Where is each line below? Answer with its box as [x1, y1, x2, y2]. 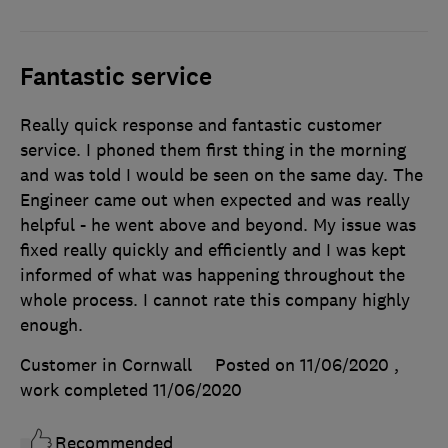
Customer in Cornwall [20, 354, 192, 377]
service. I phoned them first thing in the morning [20, 139, 406, 162]
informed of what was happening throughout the [20, 264, 405, 287]
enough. [20, 314, 83, 337]
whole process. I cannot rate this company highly [20, 289, 410, 312]
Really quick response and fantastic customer [20, 114, 382, 137]
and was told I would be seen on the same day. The [20, 164, 423, 187]
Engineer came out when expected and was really [20, 189, 410, 212]
